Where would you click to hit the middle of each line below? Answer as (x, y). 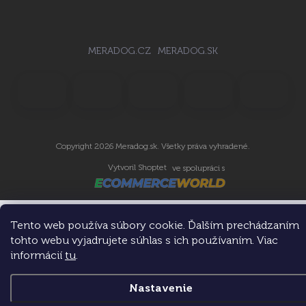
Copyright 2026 (86, 146)
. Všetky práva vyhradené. (204, 146)
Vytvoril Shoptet (137, 167)
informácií (38, 255)
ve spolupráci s (198, 168)
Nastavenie (161, 288)
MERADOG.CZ (120, 51)
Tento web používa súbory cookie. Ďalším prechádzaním (155, 225)
